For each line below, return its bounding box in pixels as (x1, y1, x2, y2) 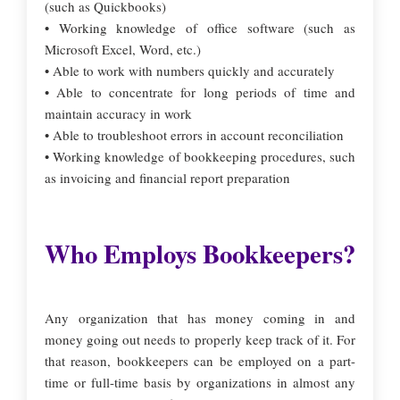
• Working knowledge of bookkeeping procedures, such (45, 147, 355, 165)
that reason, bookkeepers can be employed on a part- (45, 352, 355, 370)
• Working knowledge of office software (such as (45, 19, 355, 37)
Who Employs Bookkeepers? (45, 235, 355, 272)
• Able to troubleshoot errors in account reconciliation (45, 126, 344, 144)
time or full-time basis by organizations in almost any (45, 373, 355, 391)
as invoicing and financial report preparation (45, 169, 295, 187)
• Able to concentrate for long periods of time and (45, 83, 355, 101)
